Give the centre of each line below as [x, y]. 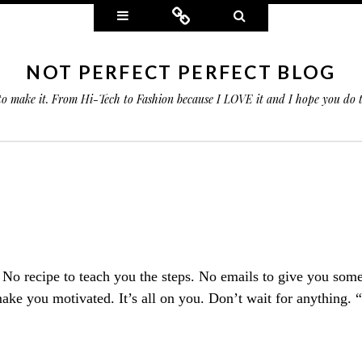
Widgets [153, 15]
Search [265, 15]
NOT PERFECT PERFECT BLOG [181, 72]
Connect [214, 15]
